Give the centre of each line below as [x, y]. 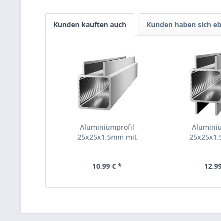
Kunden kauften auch [90, 24]
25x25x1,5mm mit [107, 137]
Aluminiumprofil [107, 127]
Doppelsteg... [107, 147]
